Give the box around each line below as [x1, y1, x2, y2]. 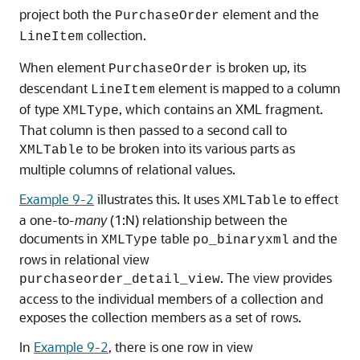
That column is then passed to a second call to [19, 121, 287, 138]
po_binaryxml [193, 233, 289, 247]
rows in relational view [19, 251, 149, 268]
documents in [19, 230, 101, 247]
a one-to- [19, 211, 75, 228]
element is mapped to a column [155, 80, 341, 96]
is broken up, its [213, 59, 306, 76]
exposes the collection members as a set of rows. [19, 309, 301, 325]
